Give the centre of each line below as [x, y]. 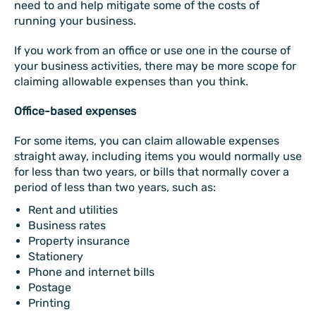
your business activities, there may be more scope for [155, 66]
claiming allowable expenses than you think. [131, 81]
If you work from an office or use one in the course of [152, 50]
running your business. [75, 21]
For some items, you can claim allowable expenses [147, 141]
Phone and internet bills [91, 272]
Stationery [56, 256]
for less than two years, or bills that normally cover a [152, 172]
